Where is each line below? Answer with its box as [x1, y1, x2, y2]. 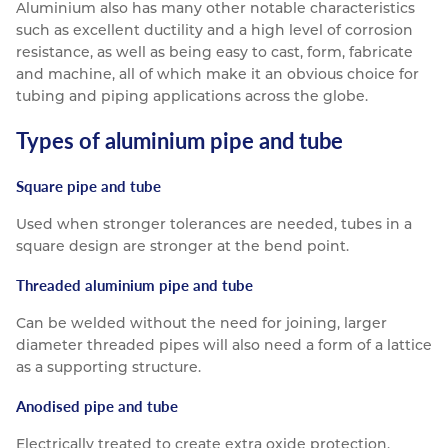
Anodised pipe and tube [16, 395, 178, 417]
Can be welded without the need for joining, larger [16, 314, 387, 333]
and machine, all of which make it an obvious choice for [16, 65, 419, 84]
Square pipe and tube [16, 175, 161, 197]
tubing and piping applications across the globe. [16, 87, 368, 106]
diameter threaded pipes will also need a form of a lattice [16, 336, 432, 355]
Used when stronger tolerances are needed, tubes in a [16, 215, 412, 234]
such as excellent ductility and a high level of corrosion [16, 21, 413, 40]
